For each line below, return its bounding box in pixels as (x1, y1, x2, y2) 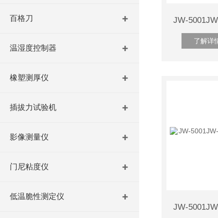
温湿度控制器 (10, 44, 56, 52)
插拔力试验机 (10, 103, 56, 111)
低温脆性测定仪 (10, 192, 64, 200)
